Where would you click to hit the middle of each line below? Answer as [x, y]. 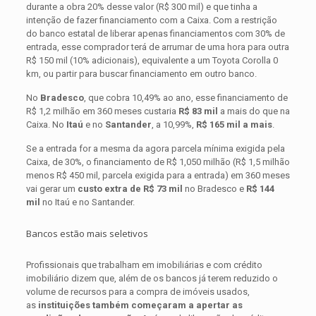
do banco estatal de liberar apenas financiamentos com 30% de [155, 33]
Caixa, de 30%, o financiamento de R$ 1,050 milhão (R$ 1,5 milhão [158, 162]
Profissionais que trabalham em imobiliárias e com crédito [144, 265]
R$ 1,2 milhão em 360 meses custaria [102, 111]
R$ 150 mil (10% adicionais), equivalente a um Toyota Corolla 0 [152, 60]
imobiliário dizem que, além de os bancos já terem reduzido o [152, 278]
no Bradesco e [214, 188]
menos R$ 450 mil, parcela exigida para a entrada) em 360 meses [158, 175]
